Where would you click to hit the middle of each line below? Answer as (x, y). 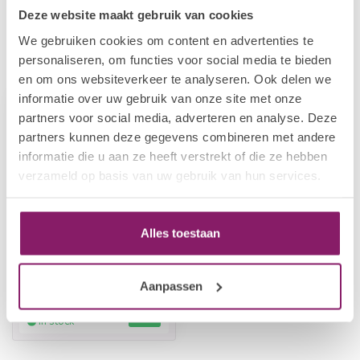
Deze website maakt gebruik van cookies (136, 14)
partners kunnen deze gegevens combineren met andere (177, 136)
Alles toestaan (180, 233)
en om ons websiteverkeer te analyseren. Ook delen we (175, 78)
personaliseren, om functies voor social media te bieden (175, 59)
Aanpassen (171, 286)
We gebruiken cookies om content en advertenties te (166, 40)
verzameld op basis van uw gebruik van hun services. (170, 175)
